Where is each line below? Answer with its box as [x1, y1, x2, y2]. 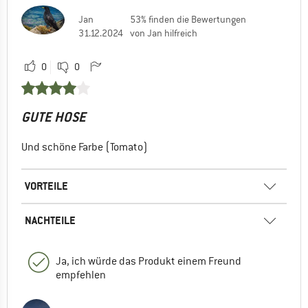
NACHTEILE [25, 212, 76, 228]
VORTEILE [25, 178, 68, 193]
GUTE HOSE [21, 108, 86, 126]
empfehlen [56, 267, 106, 282]
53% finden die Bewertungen [130, 12, 246, 25]
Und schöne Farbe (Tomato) [21, 140, 148, 154]
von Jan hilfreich [130, 26, 197, 39]
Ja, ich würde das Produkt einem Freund [56, 254, 241, 268]
